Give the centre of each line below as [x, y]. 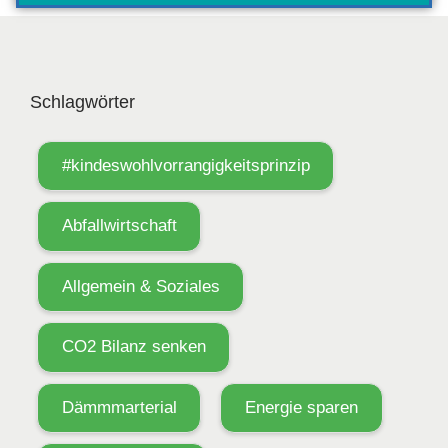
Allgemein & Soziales [140, 286]
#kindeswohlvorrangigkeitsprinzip [185, 165]
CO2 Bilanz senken [133, 347]
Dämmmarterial [119, 408]
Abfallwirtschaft [119, 226]
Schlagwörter [82, 101]
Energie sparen [301, 408]
